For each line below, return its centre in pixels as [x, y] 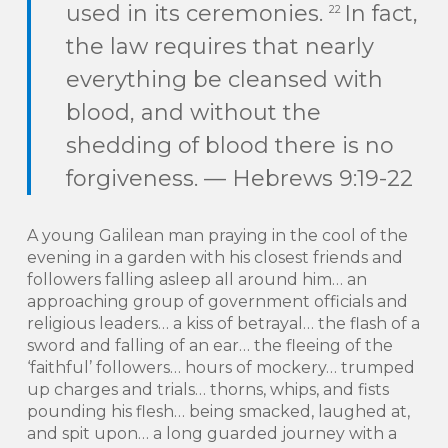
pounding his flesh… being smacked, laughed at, [218, 411]
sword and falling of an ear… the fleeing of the [209, 345]
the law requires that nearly [220, 46]
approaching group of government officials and [217, 301]
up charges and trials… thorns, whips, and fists [207, 389]
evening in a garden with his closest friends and [214, 257]
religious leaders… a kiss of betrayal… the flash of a [223, 323]
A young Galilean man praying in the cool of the [217, 235]
